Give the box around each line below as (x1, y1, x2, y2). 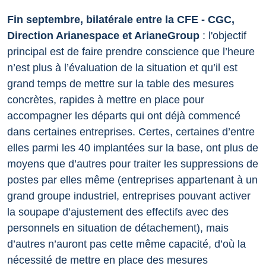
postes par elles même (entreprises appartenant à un (7, 174, 258, 186)
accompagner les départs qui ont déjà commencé (7, 110, 240, 122)
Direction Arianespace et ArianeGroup (7, 30, 199, 42)
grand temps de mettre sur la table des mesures (7, 78, 234, 90)
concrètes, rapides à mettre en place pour (7, 94, 204, 106)
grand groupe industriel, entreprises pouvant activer (7, 190, 251, 202)
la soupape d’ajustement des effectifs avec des (7, 206, 229, 218)
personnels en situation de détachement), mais (7, 222, 229, 235)
